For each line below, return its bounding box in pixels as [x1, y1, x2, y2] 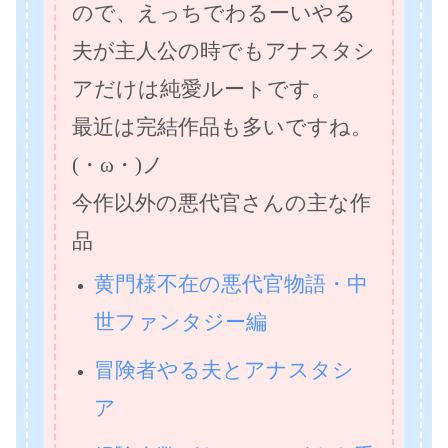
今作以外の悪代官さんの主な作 [72, 190, 371, 214]
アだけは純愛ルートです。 [72, 76, 332, 100]
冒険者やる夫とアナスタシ [94, 357, 355, 381]
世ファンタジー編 [94, 309, 268, 333]
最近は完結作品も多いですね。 [72, 114, 372, 138]
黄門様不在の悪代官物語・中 [94, 271, 369, 295]
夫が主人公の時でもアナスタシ [72, 38, 375, 62]
